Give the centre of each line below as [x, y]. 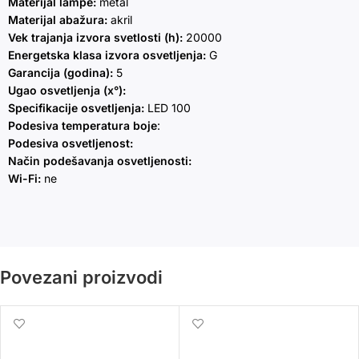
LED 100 [167, 108]
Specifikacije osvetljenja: [76, 108]
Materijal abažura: [58, 20]
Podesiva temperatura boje [83, 126]
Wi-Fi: [24, 179]
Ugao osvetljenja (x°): [67, 91]
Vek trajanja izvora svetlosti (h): [97, 38]
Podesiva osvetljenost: [71, 143]
